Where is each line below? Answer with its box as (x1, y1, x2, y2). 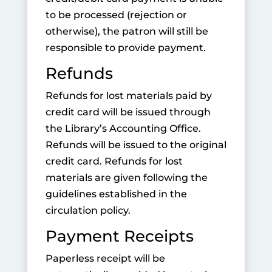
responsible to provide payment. (45, 42, 206, 53)
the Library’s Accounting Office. (45, 123, 201, 134)
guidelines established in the (45, 188, 187, 200)
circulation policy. (45, 205, 131, 216)
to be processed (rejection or (45, 9, 187, 21)
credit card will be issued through (45, 106, 211, 118)
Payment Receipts (45, 226, 194, 246)
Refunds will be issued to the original (45, 139, 226, 151)
